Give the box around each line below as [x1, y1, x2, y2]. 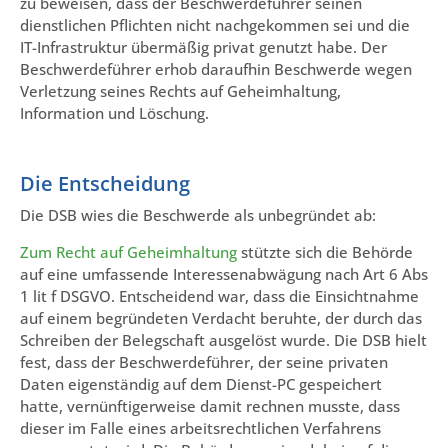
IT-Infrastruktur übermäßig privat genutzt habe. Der [20, 36, 387, 57]
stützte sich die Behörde [241, 241, 413, 262]
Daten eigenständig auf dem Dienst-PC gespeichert [20, 373, 382, 394]
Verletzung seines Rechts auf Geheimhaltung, [20, 80, 341, 101]
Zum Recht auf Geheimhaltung [20, 241, 241, 262]
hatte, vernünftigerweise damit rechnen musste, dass [20, 395, 400, 416]
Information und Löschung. [20, 102, 209, 123]
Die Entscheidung [20, 170, 190, 198]
